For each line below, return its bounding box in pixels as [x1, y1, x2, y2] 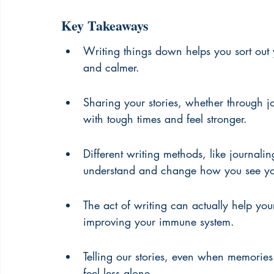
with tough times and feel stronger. [83, 111, 247, 126]
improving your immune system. [83, 214, 234, 229]
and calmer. [83, 60, 139, 75]
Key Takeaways [61, 15, 149, 35]
